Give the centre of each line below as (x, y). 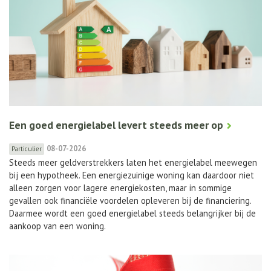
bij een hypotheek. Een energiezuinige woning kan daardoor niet (132, 175)
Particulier (27, 149)
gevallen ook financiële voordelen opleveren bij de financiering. (130, 201)
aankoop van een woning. (57, 226)
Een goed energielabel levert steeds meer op (116, 125)
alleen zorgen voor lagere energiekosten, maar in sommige (120, 188)
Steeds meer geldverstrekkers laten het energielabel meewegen (133, 163)
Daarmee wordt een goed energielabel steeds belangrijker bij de (132, 214)
